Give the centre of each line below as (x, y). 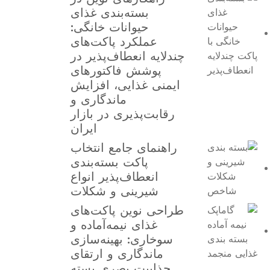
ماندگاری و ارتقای (117, 254)
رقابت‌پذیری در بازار (123, 114)
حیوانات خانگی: (110, 27)
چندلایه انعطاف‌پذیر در (128, 56)
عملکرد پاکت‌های (114, 42)
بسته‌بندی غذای (110, 13)
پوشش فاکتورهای (116, 71)
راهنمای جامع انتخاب (124, 148)
